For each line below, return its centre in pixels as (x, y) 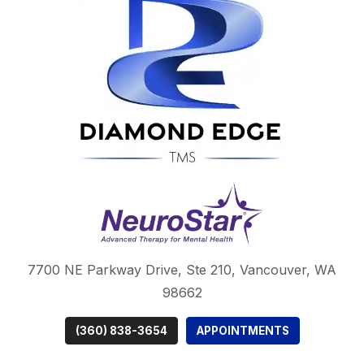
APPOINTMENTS (243, 331)
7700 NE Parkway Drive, (107, 270)
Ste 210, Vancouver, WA (261, 270)
